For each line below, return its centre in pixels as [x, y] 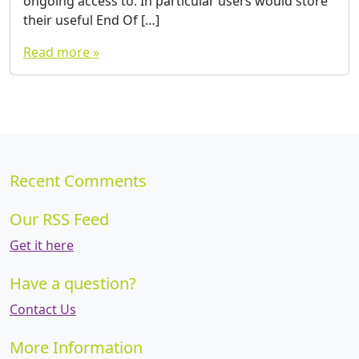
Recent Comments [78, 181]
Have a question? [73, 283]
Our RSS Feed [59, 219]
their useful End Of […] [91, 20]
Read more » [61, 52]
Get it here [42, 245]
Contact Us [43, 309]
